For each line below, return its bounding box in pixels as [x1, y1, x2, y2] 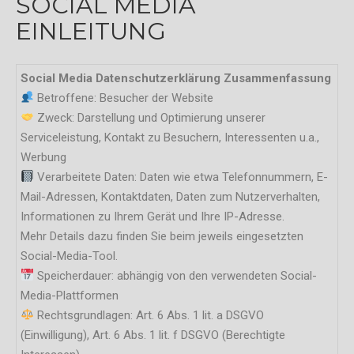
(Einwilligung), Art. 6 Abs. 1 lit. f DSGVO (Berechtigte [21, 327, 285, 342]
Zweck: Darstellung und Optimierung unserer [34, 110, 266, 125]
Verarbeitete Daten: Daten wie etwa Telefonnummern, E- [34, 169, 329, 184]
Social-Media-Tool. [21, 248, 118, 263]
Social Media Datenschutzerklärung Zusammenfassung [21, 70, 331, 85]
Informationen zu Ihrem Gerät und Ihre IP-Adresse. [21, 209, 284, 224]
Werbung [21, 149, 66, 164]
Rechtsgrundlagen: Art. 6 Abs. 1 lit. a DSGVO [34, 307, 265, 322]
